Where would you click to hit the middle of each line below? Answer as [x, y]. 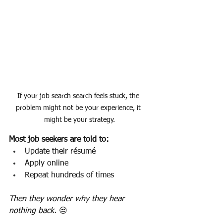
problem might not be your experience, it [79, 108]
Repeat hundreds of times [69, 176]
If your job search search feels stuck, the [79, 96]
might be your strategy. [79, 120]
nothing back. [34, 211]
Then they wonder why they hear [68, 199]
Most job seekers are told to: [59, 140]
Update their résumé [60, 152]
